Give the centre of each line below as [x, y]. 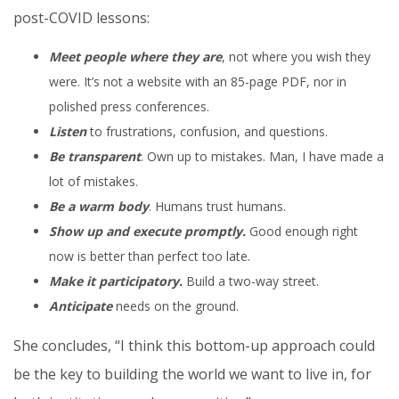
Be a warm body [99, 207]
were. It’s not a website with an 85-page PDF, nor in [198, 82]
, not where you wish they [296, 57]
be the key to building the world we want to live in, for [192, 375]
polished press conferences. [129, 107]
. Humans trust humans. [217, 207]
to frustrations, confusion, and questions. [207, 132]
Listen [68, 132]
